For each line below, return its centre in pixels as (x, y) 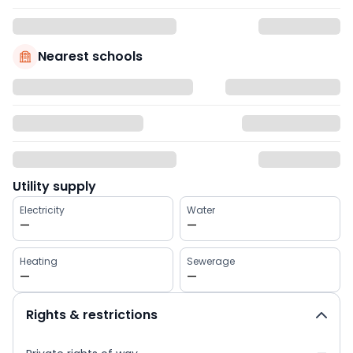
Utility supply (54, 186)
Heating (39, 261)
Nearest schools (90, 56)
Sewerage (211, 261)
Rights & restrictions (92, 315)
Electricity (42, 210)
